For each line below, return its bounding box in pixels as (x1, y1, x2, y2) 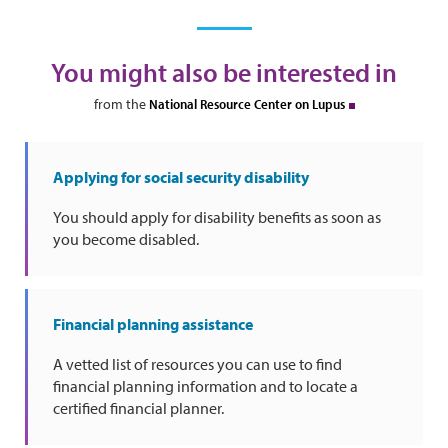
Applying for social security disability (53, 166, 309, 187)
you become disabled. (53, 228, 199, 249)
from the (93, 94, 149, 113)
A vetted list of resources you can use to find (53, 353, 342, 374)
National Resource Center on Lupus (148, 94, 345, 113)
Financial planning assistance (53, 313, 253, 334)
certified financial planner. (53, 397, 224, 418)
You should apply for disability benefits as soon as (53, 206, 381, 227)
